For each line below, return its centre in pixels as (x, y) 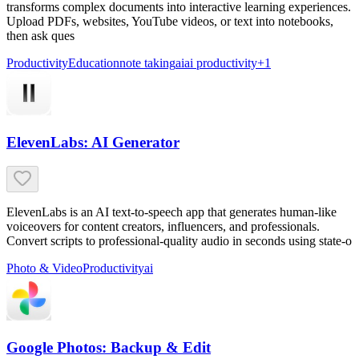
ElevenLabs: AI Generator (93, 142)
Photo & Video (44, 268)
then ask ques (40, 35)
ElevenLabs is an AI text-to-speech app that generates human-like (171, 212)
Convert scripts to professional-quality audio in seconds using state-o (179, 241)
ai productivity (221, 63)
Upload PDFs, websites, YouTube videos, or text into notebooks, (170, 21)
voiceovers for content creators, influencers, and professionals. (163, 227)
